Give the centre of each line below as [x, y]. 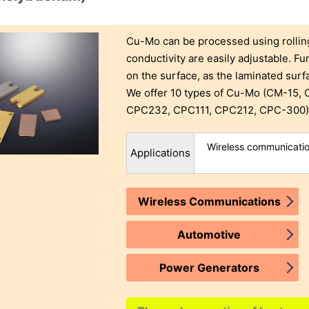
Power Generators [209, 268]
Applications [161, 153]
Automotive [209, 235]
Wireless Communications [209, 202]
